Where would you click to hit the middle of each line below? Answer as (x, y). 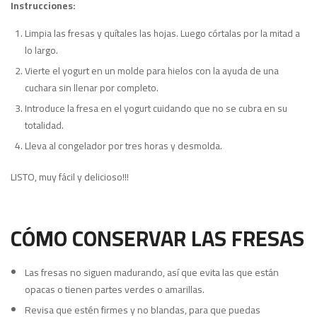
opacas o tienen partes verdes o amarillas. (115, 290)
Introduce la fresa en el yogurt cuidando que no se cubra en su (156, 109)
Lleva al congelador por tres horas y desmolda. (123, 146)
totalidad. (44, 126)
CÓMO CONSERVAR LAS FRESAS (157, 239)
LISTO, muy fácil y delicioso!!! (70, 177)
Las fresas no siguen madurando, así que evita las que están (152, 273)
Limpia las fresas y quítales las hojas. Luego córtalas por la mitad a (162, 34)
